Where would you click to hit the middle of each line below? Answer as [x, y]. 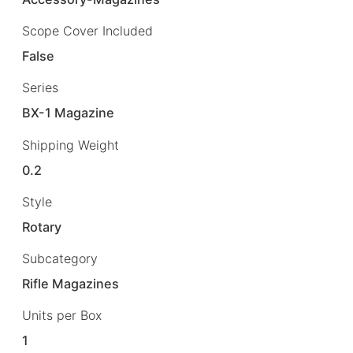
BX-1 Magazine [69, 113]
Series [40, 88]
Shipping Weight [71, 145]
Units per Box [62, 315]
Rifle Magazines [71, 283]
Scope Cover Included [87, 31]
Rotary [42, 227]
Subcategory [60, 258]
